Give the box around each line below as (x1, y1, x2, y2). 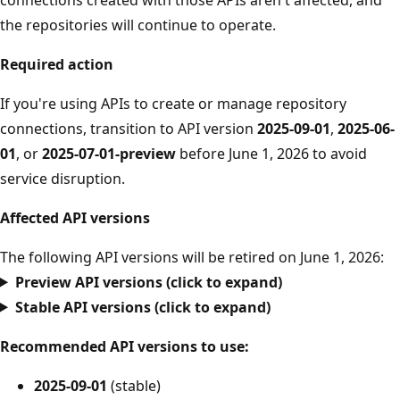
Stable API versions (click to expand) (14, 296, 271, 317)
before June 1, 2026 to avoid (176, 143, 367, 163)
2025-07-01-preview (42, 143, 176, 163)
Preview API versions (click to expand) (14, 271, 282, 292)
